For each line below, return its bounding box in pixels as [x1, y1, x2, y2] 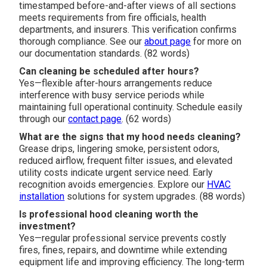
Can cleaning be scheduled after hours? [19, 65, 200, 77]
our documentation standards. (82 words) [19, 47, 190, 59]
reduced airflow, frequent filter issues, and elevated [19, 154, 233, 166]
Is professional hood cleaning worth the [19, 208, 199, 220]
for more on [191, 35, 242, 47]
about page [144, 35, 191, 47]
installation [19, 190, 65, 202]
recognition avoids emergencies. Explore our [19, 178, 207, 190]
